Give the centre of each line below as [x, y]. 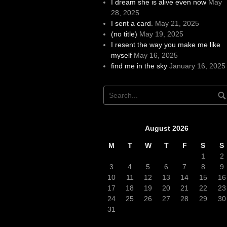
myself [121, 55]
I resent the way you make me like [165, 44]
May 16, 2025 [156, 55]
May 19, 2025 [161, 34]
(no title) [124, 34]
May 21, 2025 [177, 23]
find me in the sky [139, 66]
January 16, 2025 [197, 66]
